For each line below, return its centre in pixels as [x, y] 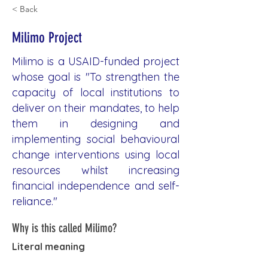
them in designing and [96, 124]
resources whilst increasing [96, 170]
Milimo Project [47, 38]
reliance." [35, 201]
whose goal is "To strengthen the [96, 77]
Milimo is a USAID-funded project [96, 61]
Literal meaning [48, 246]
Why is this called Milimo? [64, 228]
